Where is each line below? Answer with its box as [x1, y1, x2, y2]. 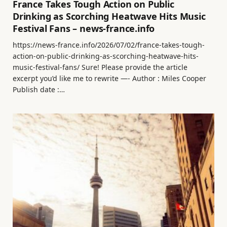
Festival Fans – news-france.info [13, 22, 155, 35]
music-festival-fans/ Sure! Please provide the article [13, 62, 187, 72]
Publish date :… [13, 85, 65, 95]
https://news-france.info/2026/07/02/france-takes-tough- [13, 40, 205, 50]
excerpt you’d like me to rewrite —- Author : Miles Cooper [13, 73, 206, 84]
